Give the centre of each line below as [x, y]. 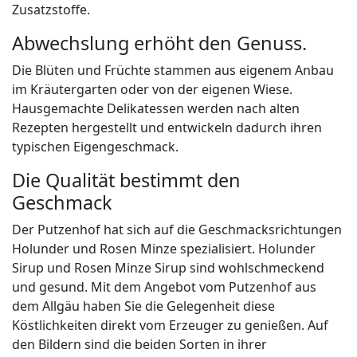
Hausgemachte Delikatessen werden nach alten [156, 109]
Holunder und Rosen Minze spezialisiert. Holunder [164, 249]
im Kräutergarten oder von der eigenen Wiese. [152, 90]
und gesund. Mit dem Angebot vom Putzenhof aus [164, 287]
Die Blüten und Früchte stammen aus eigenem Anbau [173, 71]
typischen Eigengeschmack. [95, 147]
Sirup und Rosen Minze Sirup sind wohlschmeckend [168, 268]
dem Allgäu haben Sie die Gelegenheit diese [143, 306]
